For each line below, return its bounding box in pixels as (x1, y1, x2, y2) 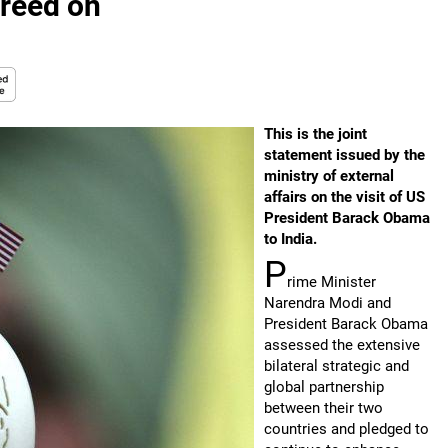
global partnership (264, 378, 384, 396)
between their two (264, 399, 383, 417)
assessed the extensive (264, 336, 420, 354)
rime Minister (287, 273, 376, 291)
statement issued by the (264, 146, 425, 164)
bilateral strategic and (264, 357, 409, 375)
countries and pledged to (264, 420, 429, 438)
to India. (264, 230, 317, 248)
